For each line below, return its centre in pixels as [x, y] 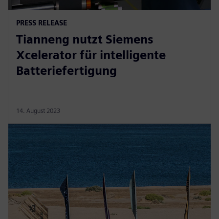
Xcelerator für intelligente [91, 55]
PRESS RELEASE [42, 22]
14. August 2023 [38, 110]
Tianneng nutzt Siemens [85, 39]
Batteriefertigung [66, 70]
